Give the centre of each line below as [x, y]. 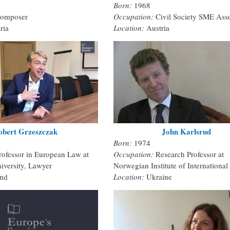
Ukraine [159, 176]
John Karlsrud [186, 131]
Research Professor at [190, 154]
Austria [158, 28]
